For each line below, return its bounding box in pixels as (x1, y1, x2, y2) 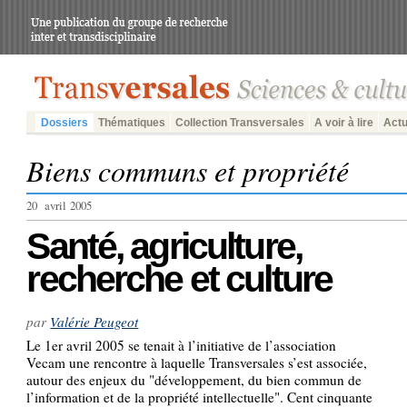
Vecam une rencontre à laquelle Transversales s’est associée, (26, 352, 368, 372)
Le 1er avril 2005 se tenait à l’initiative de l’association (26, 335, 337, 354)
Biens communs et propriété (26, 151, 350, 190)
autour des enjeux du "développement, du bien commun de (26, 370, 362, 389)
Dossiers (41, 116, 89, 129)
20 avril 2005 (26, 197, 93, 213)
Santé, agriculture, (26, 225, 302, 267)
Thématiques (98, 116, 166, 129)
